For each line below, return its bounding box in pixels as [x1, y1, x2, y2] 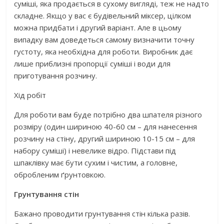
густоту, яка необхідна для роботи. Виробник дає [14, 46, 193, 57]
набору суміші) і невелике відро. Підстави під [14, 145, 176, 156]
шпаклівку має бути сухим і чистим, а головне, [14, 157, 178, 168]
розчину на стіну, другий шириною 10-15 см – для [14, 133, 195, 144]
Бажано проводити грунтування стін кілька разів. [14, 208, 190, 219]
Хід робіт [14, 90, 46, 100]
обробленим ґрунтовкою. [14, 169, 106, 180]
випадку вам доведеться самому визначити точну [14, 34, 195, 45]
